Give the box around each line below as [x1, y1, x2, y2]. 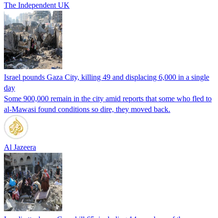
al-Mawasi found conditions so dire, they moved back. [4, 105, 170, 113]
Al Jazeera [4, 143, 36, 151]
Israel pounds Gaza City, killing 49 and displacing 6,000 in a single [4, 73, 209, 81]
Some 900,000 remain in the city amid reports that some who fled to [4, 94, 212, 103]
